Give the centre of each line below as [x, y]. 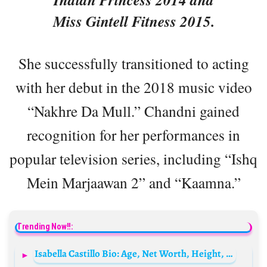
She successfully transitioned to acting [133, 63]
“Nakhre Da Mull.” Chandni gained [133, 111]
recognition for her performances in [133, 134]
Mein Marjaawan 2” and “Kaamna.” [133, 182]
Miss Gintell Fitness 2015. [133, 21]
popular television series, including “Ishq [133, 158]
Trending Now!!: [45, 226]
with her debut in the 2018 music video [133, 87]
